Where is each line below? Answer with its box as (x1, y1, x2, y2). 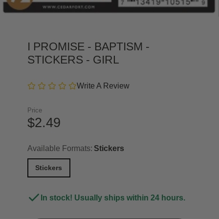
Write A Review (77, 81, 130, 90)
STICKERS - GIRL (27, 53, 119, 66)
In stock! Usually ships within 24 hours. (41, 193, 186, 202)
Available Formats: (27, 144, 92, 153)
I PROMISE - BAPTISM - (27, 40, 150, 53)
